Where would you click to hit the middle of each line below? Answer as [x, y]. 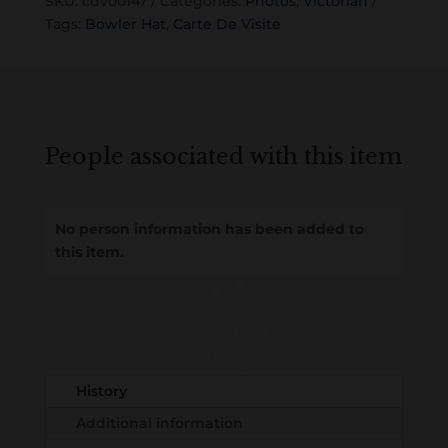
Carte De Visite [226, 24]
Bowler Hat [125, 24]
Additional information [159, 423]
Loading [223, 331]
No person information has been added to [209, 229]
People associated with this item [223, 157]
